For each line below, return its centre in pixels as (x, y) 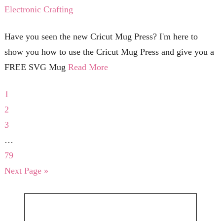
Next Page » (26, 171)
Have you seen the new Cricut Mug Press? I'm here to (101, 37)
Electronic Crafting (38, 10)
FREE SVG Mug (36, 67)
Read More (88, 67)
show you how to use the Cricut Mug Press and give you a (109, 52)
